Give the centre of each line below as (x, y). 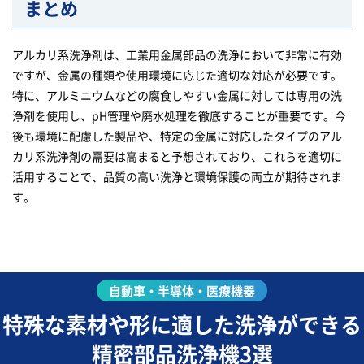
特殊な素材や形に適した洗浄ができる (182, 324)
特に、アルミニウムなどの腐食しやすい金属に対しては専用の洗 (177, 95)
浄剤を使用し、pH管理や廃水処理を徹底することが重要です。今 (179, 116)
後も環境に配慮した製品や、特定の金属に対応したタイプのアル (177, 136)
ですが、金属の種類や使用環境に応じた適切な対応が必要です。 (177, 75)
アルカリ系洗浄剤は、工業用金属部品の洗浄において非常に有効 (177, 55)
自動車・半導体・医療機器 (182, 291)
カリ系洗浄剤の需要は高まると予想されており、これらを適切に (177, 156)
